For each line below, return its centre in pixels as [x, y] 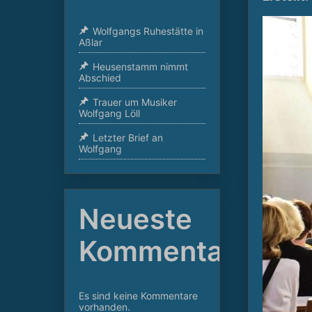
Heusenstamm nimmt [140, 67]
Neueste [135, 219]
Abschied [100, 78]
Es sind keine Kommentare [138, 296]
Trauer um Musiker [135, 102]
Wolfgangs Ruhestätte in [148, 31]
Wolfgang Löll [109, 114]
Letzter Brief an [128, 138]
